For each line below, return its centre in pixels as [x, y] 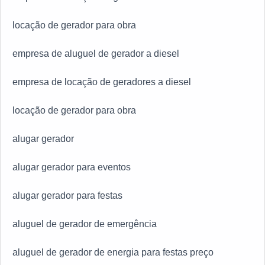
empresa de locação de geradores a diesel [102, 82]
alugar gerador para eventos [72, 167]
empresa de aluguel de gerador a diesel [96, 53]
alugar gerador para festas [67, 195]
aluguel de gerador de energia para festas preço [113, 252]
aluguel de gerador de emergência [85, 224]
